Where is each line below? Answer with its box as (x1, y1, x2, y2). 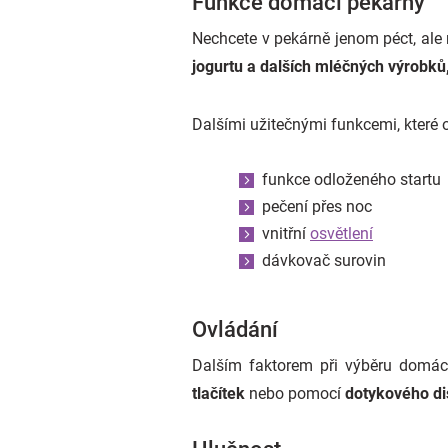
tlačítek (192, 384, 245, 403)
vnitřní (262, 224, 310, 243)
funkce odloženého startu (262, 170, 441, 189)
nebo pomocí (245, 384, 345, 403)
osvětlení (310, 224, 373, 243)
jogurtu (192, 57, 243, 76)
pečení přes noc (262, 197, 372, 216)
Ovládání (192, 317, 278, 342)
